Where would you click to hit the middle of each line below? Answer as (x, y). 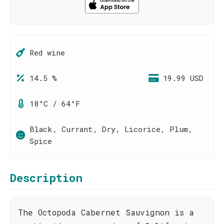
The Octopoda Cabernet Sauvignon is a (106, 212)
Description (46, 178)
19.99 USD (183, 78)
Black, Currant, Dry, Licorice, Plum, (111, 129)
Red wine (47, 52)
